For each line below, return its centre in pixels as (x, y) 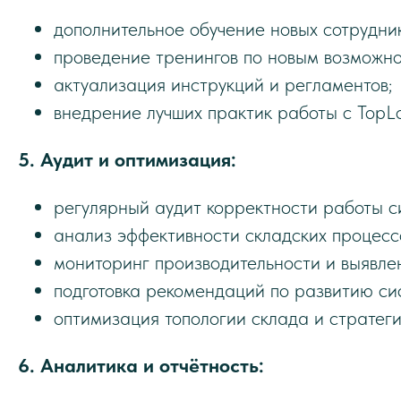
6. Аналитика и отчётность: (141, 365)
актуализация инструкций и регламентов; (223, 84)
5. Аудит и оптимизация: (127, 159)
